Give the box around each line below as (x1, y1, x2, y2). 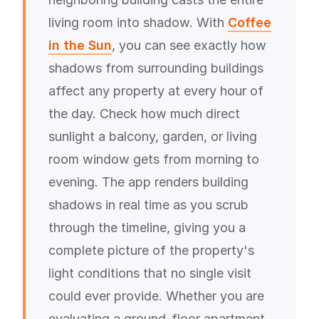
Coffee (228, 15, 271, 30)
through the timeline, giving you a (48, 220, 246, 235)
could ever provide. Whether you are (48, 288, 264, 303)
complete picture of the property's (48, 243, 254, 258)
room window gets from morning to (48, 152, 259, 167)
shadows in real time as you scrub (48, 197, 249, 212)
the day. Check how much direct (48, 106, 240, 121)
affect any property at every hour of (48, 83, 263, 98)
